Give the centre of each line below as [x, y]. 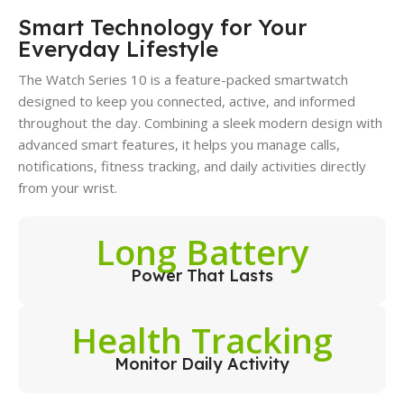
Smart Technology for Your [162, 28]
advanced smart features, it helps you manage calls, [179, 145]
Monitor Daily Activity [202, 364]
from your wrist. [68, 188]
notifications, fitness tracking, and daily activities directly [192, 166]
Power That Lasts [202, 276]
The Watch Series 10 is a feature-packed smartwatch [183, 80]
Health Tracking [202, 340]
